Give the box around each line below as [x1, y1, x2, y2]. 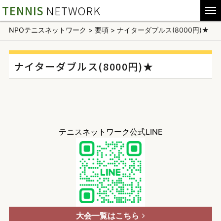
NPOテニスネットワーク [8, 26, 86, 34]
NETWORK [46, 2, 101, 18]
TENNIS [2, 2, 44, 18]
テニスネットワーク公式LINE [58, 126, 163, 137]
